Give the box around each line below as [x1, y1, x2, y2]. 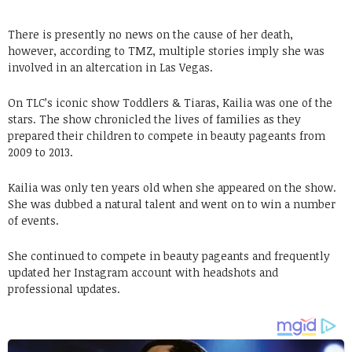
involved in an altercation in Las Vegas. [8, 59, 213, 75]
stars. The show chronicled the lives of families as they [8, 111, 301, 126]
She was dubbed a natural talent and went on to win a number [8, 196, 335, 211]
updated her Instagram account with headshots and [8, 264, 278, 280]
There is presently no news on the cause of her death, [8, 26, 293, 42]
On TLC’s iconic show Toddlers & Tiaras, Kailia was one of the [8, 94, 332, 110]
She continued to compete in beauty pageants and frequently [8, 247, 330, 263]
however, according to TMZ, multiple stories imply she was [8, 42, 324, 58]
